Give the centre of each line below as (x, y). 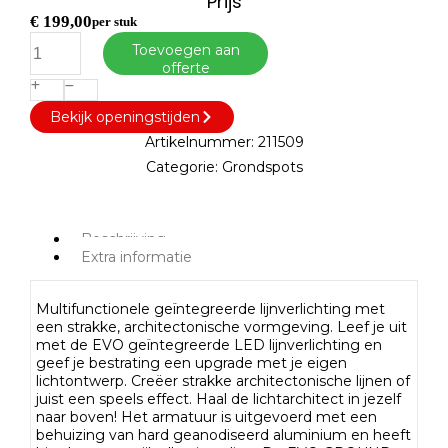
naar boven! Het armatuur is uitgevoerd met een (206, 416)
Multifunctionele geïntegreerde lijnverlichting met (210, 308)
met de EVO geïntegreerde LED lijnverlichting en (209, 344)
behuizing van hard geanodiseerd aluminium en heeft (223, 434)
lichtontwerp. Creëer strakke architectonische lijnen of (223, 380)
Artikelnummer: (201, 141)
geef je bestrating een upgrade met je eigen (191, 362)
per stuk (114, 21)
